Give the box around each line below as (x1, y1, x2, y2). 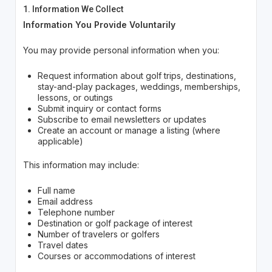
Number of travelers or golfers (37, 229, 160, 240)
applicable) (37, 136, 83, 147)
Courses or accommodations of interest (37, 251, 195, 262)
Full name (37, 185, 75, 196)
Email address (37, 196, 93, 207)
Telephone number (37, 207, 115, 218)
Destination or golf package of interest (37, 218, 192, 229)
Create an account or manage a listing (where (37, 125, 220, 136)
